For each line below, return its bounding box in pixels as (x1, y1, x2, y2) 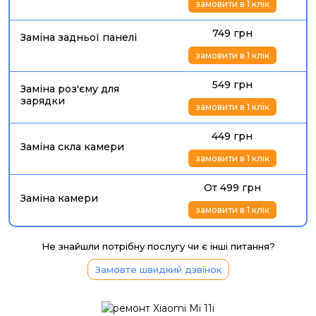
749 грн (212, 27, 253, 39)
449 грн (212, 130, 253, 142)
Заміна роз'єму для (20, 83, 119, 95)
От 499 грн (203, 181, 261, 194)
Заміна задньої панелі (20, 31, 137, 44)
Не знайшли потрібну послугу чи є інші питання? (41, 241, 275, 252)
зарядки (20, 95, 65, 107)
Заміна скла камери (20, 140, 124, 153)
